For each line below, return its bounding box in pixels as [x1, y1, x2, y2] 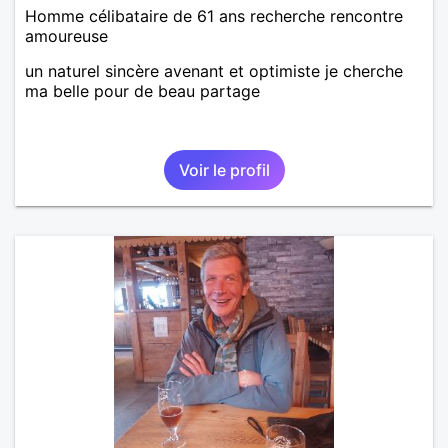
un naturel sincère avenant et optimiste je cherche [25, 60, 403, 81]
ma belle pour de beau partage [25, 80, 260, 101]
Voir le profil [178, 159, 270, 180]
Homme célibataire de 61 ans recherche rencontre [25, 5, 403, 26]
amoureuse [25, 25, 108, 46]
